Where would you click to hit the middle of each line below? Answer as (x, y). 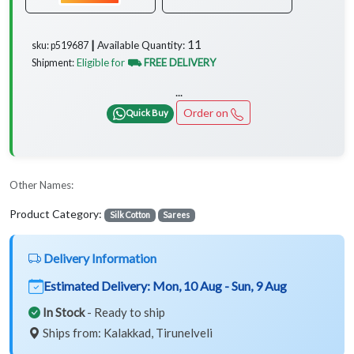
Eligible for (102, 63)
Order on (207, 113)
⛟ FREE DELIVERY (172, 63)
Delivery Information (99, 258)
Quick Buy (147, 112)
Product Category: (57, 214)
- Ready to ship (125, 313)
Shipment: (53, 63)
